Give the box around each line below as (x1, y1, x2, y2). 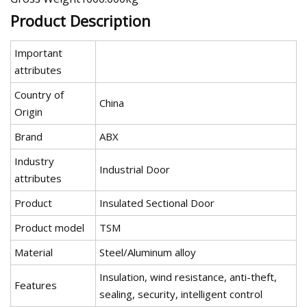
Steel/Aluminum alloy (99, 245, 196, 259)
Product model (14, 220, 84, 234)
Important (14, 45, 62, 60)
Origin (14, 104, 42, 119)
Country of (14, 87, 64, 101)
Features (14, 278, 57, 292)
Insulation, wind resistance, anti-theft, (99, 269, 277, 284)
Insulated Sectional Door (99, 195, 214, 210)
